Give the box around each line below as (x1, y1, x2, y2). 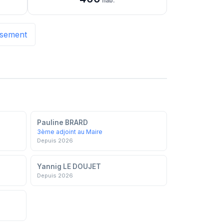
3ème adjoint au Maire (37, 127, 102, 135)
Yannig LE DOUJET (37, 162, 101, 170)
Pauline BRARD (37, 118, 88, 126)
